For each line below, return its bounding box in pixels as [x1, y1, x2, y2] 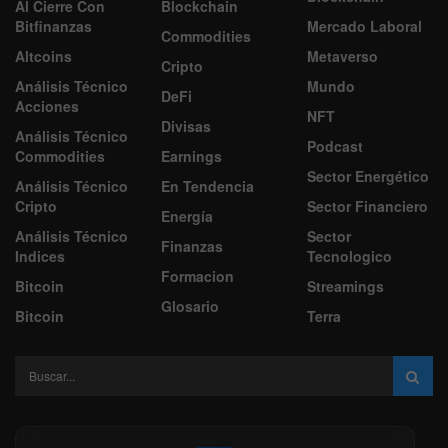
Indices [15, 245, 65, 266]
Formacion [161, 265, 234, 286]
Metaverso [307, 45, 378, 66]
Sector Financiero [307, 195, 428, 216]
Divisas [161, 115, 211, 136]
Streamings [307, 275, 384, 296]
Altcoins [15, 45, 72, 66]
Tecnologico [307, 245, 392, 266]
